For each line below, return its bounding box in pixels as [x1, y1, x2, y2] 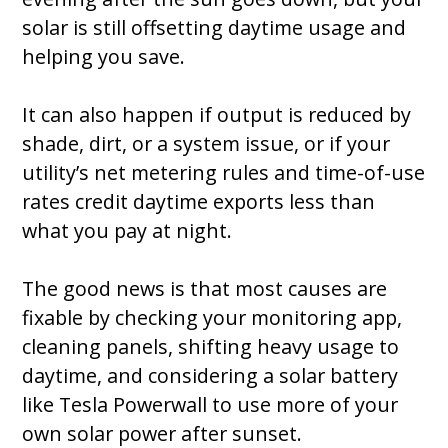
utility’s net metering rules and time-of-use [22, 158, 426, 186]
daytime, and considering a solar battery [22, 361, 399, 389]
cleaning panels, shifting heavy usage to [22, 332, 400, 360]
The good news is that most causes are [22, 274, 388, 302]
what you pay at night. [22, 216, 238, 244]
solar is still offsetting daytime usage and [22, 13, 407, 41]
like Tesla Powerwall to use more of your [22, 390, 399, 418]
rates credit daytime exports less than [22, 187, 376, 215]
